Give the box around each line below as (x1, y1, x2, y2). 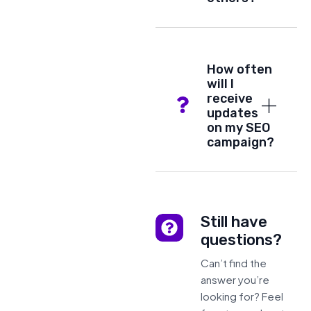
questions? (201, 230, 282, 250)
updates (207, 106, 258, 121)
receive (207, 91, 253, 107)
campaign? (207, 135, 274, 151)
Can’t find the (201, 256, 267, 270)
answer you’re (201, 273, 269, 287)
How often (207, 62, 272, 78)
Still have (201, 212, 267, 232)
